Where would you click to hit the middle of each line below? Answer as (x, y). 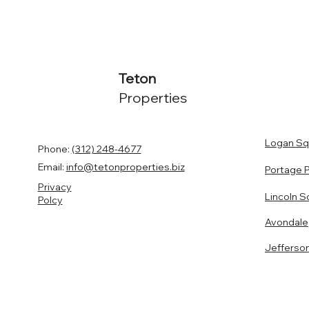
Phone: (54, 149)
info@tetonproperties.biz (125, 167)
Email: (52, 167)
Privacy (54, 187)
